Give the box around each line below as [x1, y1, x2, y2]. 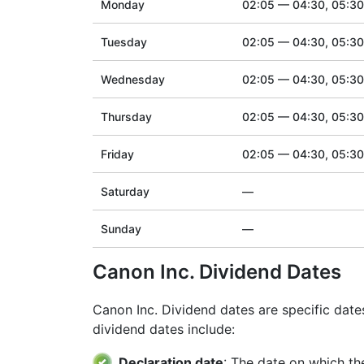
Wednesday [101, 72, 165, 86]
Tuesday [101, 35, 147, 49]
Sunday [101, 222, 141, 236]
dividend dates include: [93, 321, 235, 337]
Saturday [101, 184, 149, 198]
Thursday [101, 110, 152, 123]
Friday [101, 147, 134, 161]
